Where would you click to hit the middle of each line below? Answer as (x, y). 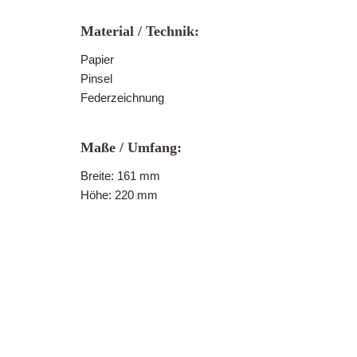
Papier (97, 59)
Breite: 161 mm (120, 176)
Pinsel (96, 78)
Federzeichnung (122, 98)
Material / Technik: (140, 31)
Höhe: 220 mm (119, 195)
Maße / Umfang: (131, 147)
